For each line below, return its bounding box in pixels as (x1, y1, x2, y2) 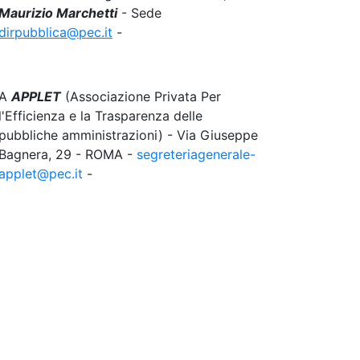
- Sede (117, 5, 162, 21)
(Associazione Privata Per (61, 88, 221, 104)
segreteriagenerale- (137, 146, 256, 162)
